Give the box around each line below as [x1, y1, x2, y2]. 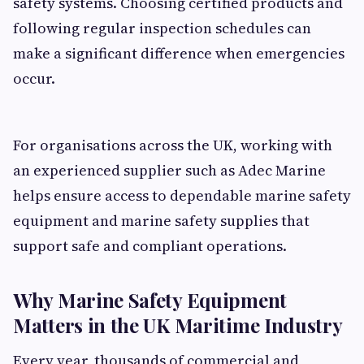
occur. [13, 68, 55, 89]
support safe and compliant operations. [13, 236, 287, 257]
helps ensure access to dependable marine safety [13, 185, 351, 206]
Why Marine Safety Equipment [13, 287, 287, 314]
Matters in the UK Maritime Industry [13, 312, 343, 339]
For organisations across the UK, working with [13, 135, 332, 156]
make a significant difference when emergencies [13, 43, 344, 64]
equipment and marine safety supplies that [13, 210, 310, 232]
